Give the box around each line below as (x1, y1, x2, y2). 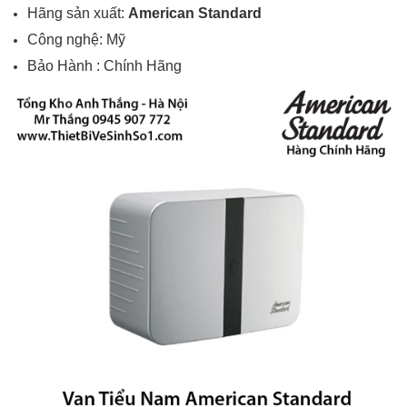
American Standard (128, 5, 262, 21)
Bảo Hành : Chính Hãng (27, 58, 182, 74)
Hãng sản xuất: (27, 5, 128, 21)
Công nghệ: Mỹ (27, 32, 125, 47)
